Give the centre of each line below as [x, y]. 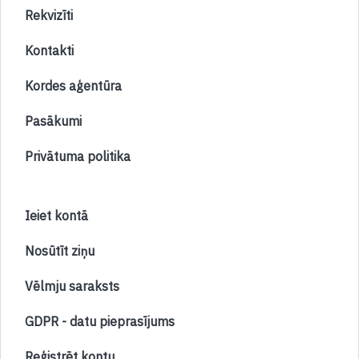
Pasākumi [53, 121]
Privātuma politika [78, 156]
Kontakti [49, 50]
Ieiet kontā [56, 216]
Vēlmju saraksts [72, 286]
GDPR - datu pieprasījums [100, 321]
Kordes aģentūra [73, 86]
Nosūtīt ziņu [60, 251]
